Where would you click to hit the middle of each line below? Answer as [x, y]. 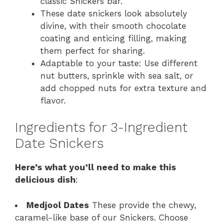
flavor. [53, 100]
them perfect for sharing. [93, 51]
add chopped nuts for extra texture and [123, 88]
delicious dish [45, 180]
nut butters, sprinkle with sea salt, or [117, 75]
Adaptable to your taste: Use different [119, 63]
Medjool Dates [58, 205]
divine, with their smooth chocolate [113, 26]
